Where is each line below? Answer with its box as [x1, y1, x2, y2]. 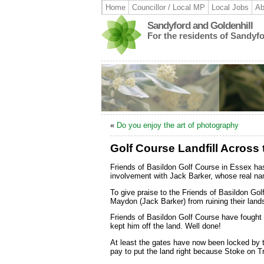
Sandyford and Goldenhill [147, 20, 253, 31]
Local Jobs [212, 3, 249, 12]
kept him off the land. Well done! [110, 222, 221, 231]
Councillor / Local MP [132, 3, 205, 12]
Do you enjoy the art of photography [117, 121, 239, 130]
